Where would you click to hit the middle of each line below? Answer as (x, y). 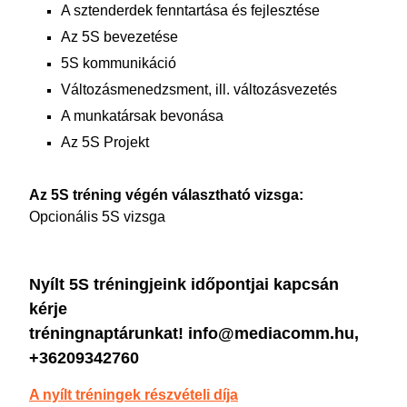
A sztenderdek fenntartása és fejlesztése (190, 10)
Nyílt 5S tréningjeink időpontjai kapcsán (184, 284)
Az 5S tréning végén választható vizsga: (166, 195)
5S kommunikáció (119, 63)
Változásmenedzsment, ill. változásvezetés (199, 89)
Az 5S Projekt (105, 142)
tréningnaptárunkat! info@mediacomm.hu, (194, 333)
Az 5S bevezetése (119, 37)
